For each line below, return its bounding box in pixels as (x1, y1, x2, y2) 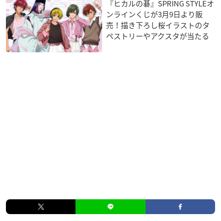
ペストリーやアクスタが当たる (106, 30, 210, 41)
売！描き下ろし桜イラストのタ (106, 19, 210, 31)
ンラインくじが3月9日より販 (106, 8, 203, 20)
